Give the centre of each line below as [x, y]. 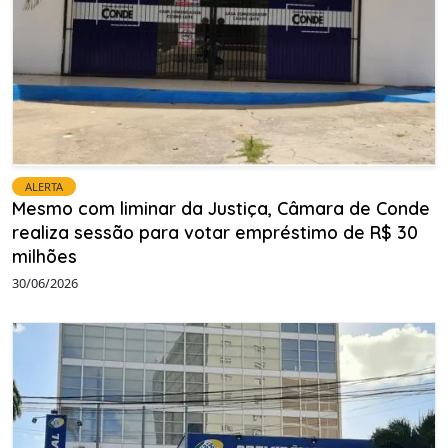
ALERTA [44, 186]
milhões [44, 255]
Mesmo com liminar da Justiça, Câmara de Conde [221, 207]
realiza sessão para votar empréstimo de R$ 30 [215, 231]
